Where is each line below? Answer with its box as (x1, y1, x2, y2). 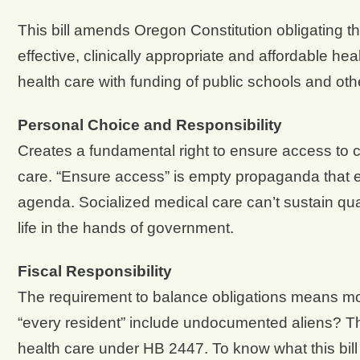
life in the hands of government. (17, 219, 234, 236)
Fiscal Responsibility (17, 262, 172, 280)
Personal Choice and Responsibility (17, 116, 282, 133)
